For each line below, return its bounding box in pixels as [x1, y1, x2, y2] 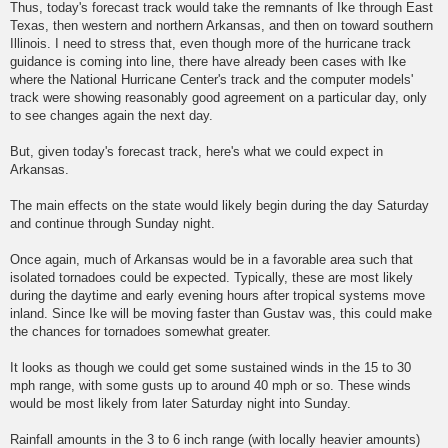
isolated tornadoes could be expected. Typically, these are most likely [10, 270, 413, 286]
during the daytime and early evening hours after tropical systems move [10, 288, 425, 304]
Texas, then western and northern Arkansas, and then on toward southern [10, 18, 433, 34]
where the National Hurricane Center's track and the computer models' [10, 72, 413, 88]
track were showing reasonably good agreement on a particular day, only [10, 90, 427, 106]
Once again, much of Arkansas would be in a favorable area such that [10, 252, 413, 268]
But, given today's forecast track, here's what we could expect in [10, 144, 383, 160]
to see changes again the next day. [10, 108, 213, 124]
